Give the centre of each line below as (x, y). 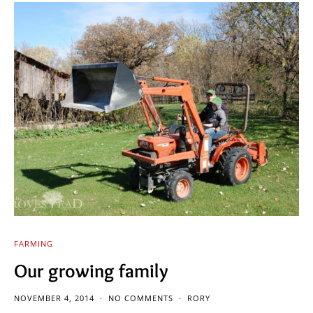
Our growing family (91, 270)
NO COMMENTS (141, 298)
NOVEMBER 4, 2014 (54, 298)
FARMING (34, 243)
